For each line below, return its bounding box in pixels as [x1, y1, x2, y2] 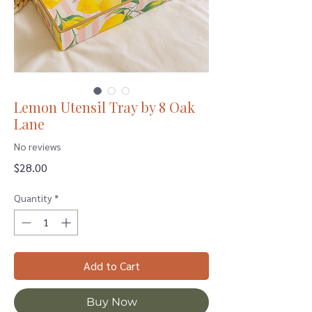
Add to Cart [83, 258, 140, 273]
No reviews [14, 139, 61, 153]
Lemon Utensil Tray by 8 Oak [14, 97, 195, 116]
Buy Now [86, 295, 137, 309]
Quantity [14, 192, 52, 204]
